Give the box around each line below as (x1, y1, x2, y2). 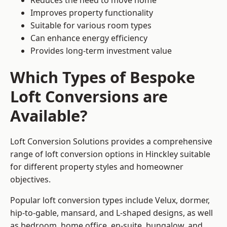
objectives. (10, 174, 51, 185)
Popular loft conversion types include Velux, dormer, (10, 195, 210, 206)
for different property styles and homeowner (10, 161, 183, 173)
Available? (10, 105, 88, 127)
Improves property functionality (30, 7, 153, 19)
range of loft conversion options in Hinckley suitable (10, 148, 210, 160)
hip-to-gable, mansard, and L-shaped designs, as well (10, 207, 213, 219)
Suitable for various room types (30, 20, 152, 31)
